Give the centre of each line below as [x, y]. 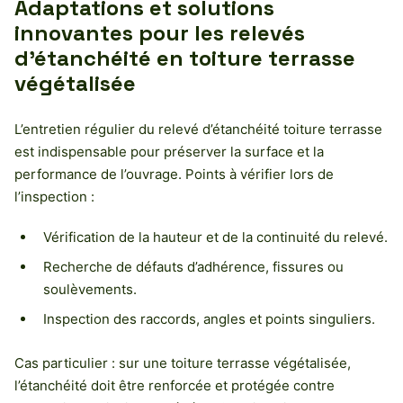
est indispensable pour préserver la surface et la [169, 152]
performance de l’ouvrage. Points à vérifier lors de [174, 175]
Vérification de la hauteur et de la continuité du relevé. [215, 237]
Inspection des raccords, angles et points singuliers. [209, 319]
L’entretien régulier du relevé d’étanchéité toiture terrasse [198, 130]
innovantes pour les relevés [160, 33]
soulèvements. [90, 290]
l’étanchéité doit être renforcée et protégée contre [175, 386]
